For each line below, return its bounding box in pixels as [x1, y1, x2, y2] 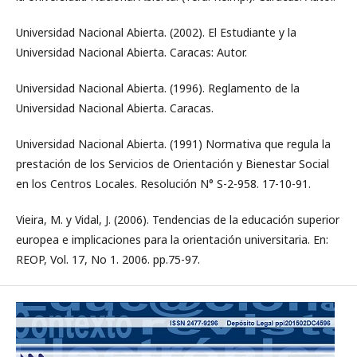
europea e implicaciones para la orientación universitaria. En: [16, 232, 328, 247]
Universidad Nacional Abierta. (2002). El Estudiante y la [16, 25, 296, 40]
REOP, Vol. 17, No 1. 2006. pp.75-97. [16, 252, 200, 267]
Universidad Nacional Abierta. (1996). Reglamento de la [16, 80, 300, 96]
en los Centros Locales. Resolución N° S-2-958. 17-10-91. [16, 176, 311, 191]
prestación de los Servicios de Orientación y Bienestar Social [16, 156, 329, 171]
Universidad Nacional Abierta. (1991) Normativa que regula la [16, 136, 331, 151]
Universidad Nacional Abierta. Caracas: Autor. [16, 45, 247, 60]
